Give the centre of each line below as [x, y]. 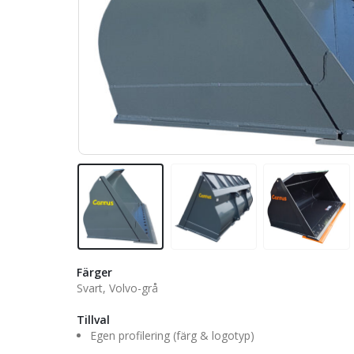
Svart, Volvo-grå [117, 288]
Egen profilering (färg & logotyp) [172, 335]
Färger [94, 272]
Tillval [93, 319]
